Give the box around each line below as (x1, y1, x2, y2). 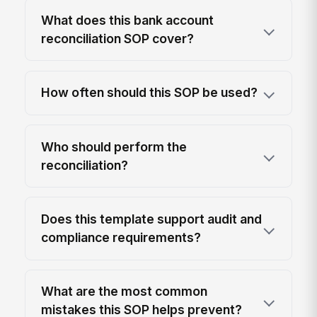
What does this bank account (41, 12, 214, 28)
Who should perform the (41, 139, 188, 154)
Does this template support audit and (41, 211, 263, 226)
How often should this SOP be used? (41, 85, 258, 100)
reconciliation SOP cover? (41, 30, 195, 46)
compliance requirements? (41, 229, 202, 245)
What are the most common (41, 284, 208, 299)
